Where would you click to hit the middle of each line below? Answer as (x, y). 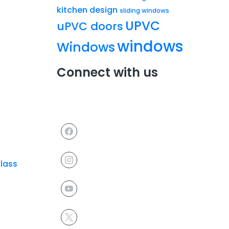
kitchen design (87, 10)
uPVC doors (90, 26)
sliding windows (144, 10)
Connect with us (107, 72)
